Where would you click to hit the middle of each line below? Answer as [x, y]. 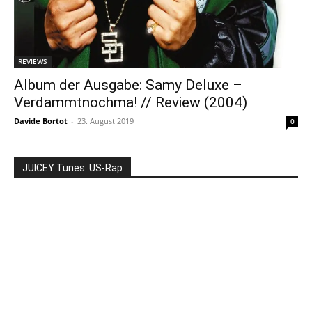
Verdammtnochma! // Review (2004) [131, 103]
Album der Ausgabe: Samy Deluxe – [128, 85]
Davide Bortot [41, 121]
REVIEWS [33, 62]
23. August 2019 [106, 121]
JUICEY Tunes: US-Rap [72, 168]
